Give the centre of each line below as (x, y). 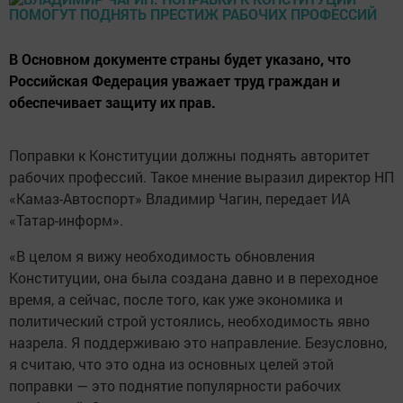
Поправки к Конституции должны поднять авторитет (189, 156)
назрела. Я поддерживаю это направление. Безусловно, (198, 343)
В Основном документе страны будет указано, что (180, 59)
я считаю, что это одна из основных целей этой (171, 364)
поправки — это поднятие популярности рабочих (175, 386)
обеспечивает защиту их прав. (112, 103)
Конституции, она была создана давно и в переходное (193, 278)
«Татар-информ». (66, 220)
